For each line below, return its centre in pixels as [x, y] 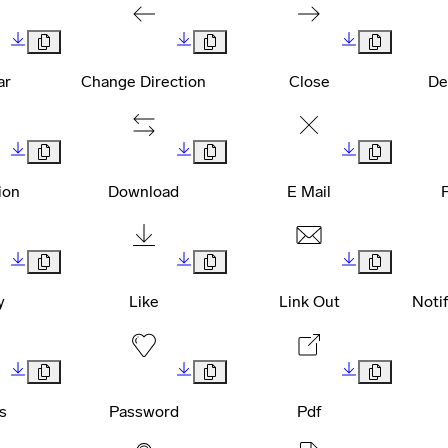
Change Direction [144, 81]
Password [143, 411]
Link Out [309, 301]
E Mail [309, 191]
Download [144, 191]
